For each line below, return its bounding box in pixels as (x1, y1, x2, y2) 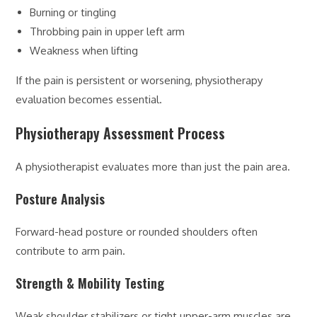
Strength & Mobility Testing (16, 273, 165, 292)
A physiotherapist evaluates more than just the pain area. (16, 159, 291, 173)
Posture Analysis (16, 189, 105, 208)
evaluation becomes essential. (16, 92, 163, 106)
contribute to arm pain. (16, 243, 126, 258)
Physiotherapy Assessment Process (16, 122, 226, 144)
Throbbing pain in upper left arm (30, 24, 185, 38)
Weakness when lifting (30, 43, 139, 57)
